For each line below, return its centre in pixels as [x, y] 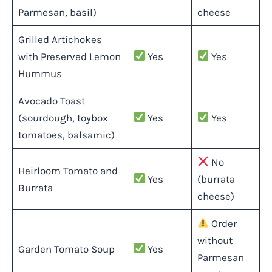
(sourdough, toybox [63, 117]
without [215, 240]
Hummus [40, 73]
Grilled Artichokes [60, 39]
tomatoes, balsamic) [66, 134]
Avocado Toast [51, 100]
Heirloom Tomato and [68, 170]
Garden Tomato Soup [66, 249]
